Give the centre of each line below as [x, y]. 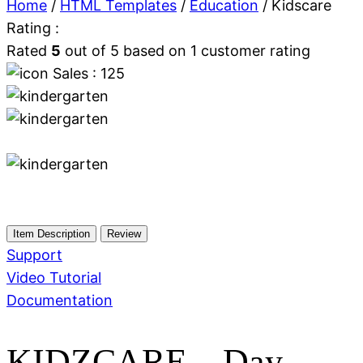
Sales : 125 [89, 73]
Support [34, 254]
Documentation [60, 300]
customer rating [254, 50]
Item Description [51, 233]
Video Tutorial [54, 277]
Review [124, 233]
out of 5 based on [126, 50]
